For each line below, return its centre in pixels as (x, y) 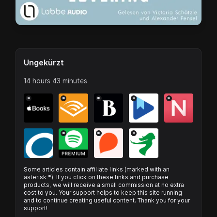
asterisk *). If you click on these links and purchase (96, 177)
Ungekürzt (44, 62)
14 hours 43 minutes (55, 81)
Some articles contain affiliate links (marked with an (97, 169)
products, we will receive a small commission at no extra (104, 185)
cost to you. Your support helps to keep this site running (103, 192)
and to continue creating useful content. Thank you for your (107, 200)
